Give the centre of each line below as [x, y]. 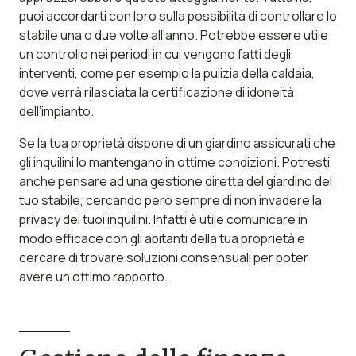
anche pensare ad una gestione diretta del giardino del [175, 182]
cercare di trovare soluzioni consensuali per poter [163, 258]
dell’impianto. [56, 112]
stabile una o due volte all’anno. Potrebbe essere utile [173, 35]
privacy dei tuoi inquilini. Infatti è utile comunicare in [163, 220]
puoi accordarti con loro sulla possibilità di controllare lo [178, 16]
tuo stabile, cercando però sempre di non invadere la [170, 201]
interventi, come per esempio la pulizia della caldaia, [166, 74]
